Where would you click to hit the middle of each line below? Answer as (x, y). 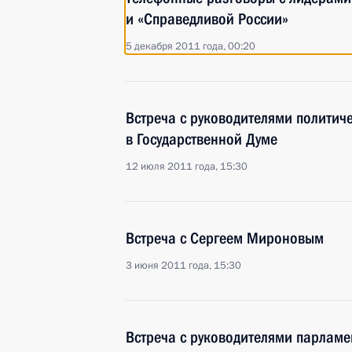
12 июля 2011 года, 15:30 (187, 167)
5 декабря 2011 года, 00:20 (191, 46)
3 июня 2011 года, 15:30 (183, 266)
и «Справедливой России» (207, 19)
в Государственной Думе (202, 139)
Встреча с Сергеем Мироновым (225, 238)
